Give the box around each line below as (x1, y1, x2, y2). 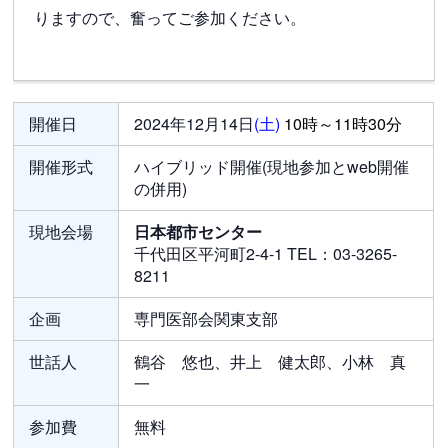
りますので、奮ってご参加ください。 (34, 6, 307, 29)
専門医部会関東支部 (134, 307, 279, 330)
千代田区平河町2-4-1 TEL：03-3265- (134, 242, 398, 265)
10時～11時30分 (284, 112, 403, 135)
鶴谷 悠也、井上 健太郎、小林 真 (134, 350, 407, 373)
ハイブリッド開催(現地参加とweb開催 (134, 155, 410, 178)
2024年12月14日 (134, 112, 255, 135)
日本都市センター (134, 220, 263, 243)
